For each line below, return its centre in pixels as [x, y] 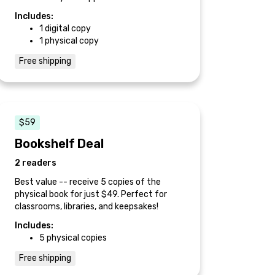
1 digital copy [65, 28]
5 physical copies [73, 238]
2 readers [36, 163]
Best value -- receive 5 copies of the [88, 182]
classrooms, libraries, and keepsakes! [87, 206]
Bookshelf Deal [59, 143]
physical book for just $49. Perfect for [91, 194]
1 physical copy [69, 41]
